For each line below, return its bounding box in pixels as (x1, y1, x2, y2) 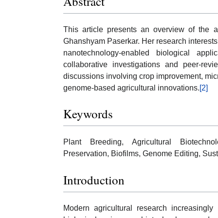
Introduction (63, 171, 125, 188)
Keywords (63, 106, 113, 122)
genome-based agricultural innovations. (63, 83, 200, 92)
